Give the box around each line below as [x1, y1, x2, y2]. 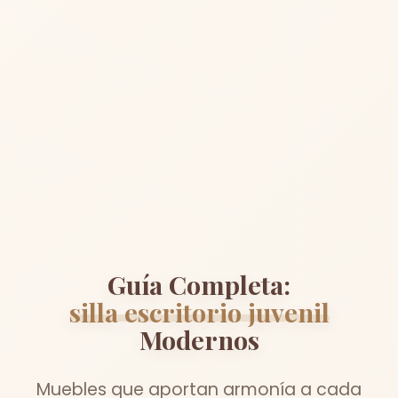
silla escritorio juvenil [68, 294, 330, 329]
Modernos [139, 322, 259, 356]
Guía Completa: [107, 267, 291, 301]
